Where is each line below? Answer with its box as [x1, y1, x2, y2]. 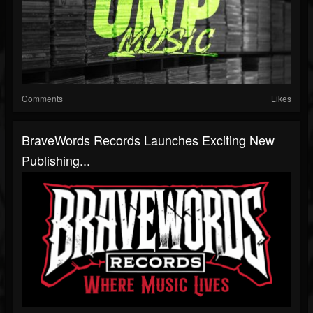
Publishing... [22, 151, 90, 170]
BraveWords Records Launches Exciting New [22, 131, 275, 150]
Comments [22, 92, 63, 105]
